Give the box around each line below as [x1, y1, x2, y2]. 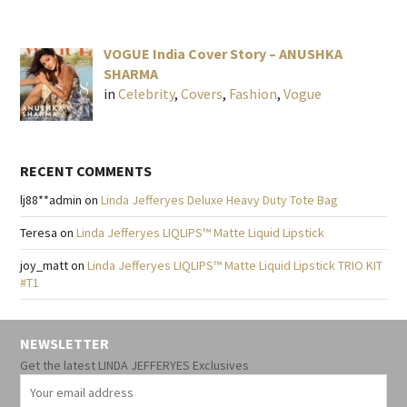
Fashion [229, 84, 277, 104]
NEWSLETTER [20, 333, 109, 352]
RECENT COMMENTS [20, 161, 152, 180]
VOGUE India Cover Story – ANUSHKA [104, 45, 342, 64]
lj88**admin [20, 191, 82, 208]
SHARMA [104, 65, 158, 84]
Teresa [20, 223, 57, 241]
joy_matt [20, 256, 68, 273]
